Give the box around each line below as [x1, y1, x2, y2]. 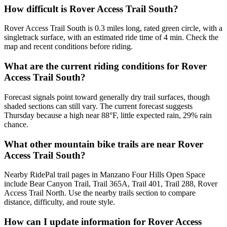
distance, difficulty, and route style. [4, 198, 115, 207]
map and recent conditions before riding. [4, 42, 133, 51]
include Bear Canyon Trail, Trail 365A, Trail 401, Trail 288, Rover [4, 179, 217, 188]
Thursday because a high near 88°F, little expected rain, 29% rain [4, 110, 212, 120]
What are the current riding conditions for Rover [4, 61, 207, 72]
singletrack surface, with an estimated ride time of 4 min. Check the [4, 33, 218, 42]
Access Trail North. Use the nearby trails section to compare [4, 188, 196, 198]
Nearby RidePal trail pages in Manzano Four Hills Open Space [4, 170, 205, 179]
